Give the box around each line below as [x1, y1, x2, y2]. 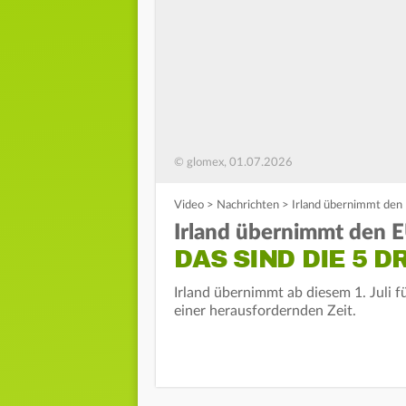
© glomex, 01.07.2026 [174, 157, 293, 169]
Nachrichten [217, 199, 279, 212]
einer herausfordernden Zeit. [174, 304, 356, 319]
